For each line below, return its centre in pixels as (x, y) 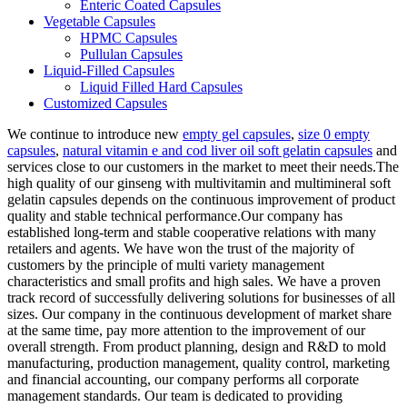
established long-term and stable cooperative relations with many (192, 232)
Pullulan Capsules (131, 54)
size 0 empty (334, 134)
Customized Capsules (105, 103)
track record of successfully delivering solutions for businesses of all (201, 297)
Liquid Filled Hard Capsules (161, 86)
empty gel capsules (237, 134)
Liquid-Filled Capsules (109, 70)
